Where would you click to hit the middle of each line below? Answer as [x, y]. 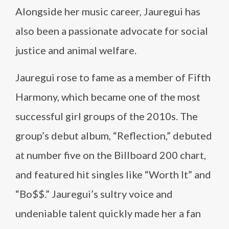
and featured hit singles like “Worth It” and [113, 174]
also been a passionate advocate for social [112, 31]
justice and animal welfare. [76, 50]
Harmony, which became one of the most [108, 97]
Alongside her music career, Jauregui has [108, 11]
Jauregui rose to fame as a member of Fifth [113, 77]
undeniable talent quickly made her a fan [108, 213]
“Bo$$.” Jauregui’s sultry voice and [94, 194]
